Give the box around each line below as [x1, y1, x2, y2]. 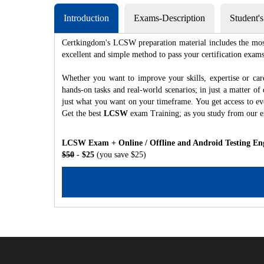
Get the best [62, 109, 104, 118]
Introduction [64, 13, 109, 23]
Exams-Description [134, 13, 205, 23]
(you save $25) [97, 150, 146, 159]
